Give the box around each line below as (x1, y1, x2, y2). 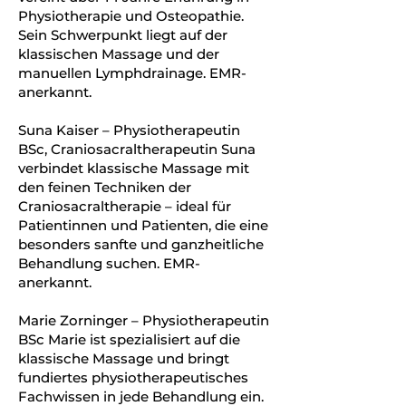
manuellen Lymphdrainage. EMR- (18, 64, 246, 82)
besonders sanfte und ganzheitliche (18, 236, 264, 253)
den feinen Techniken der (18, 179, 191, 196)
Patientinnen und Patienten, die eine (18, 217, 268, 234)
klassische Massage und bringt (18, 350, 229, 367)
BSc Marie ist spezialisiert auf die (18, 331, 240, 348)
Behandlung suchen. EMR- (18, 255, 200, 272)
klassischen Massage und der (18, 45, 219, 63)
